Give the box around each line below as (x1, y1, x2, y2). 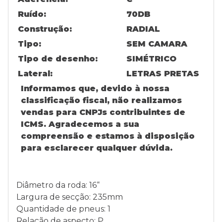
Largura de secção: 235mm (16, 192, 123, 202)
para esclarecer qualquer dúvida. (21, 143, 172, 153)
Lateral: (18, 69, 53, 78)
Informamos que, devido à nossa (21, 84, 169, 93)
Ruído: (18, 9, 46, 19)
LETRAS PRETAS (126, 69, 199, 78)
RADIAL (126, 24, 160, 34)
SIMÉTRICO (126, 54, 176, 63)
